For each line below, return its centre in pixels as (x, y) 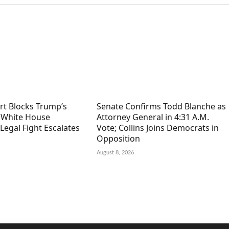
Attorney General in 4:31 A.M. (153, 117)
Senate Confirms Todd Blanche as (161, 106)
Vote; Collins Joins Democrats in (157, 128)
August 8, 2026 (115, 152)
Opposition (118, 138)
